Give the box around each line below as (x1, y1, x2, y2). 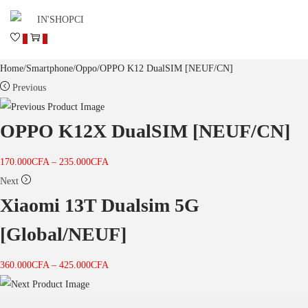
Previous (12, 82, 46, 93)
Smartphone (26, 63, 73, 74)
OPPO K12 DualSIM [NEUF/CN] (100, 63, 233, 74)
